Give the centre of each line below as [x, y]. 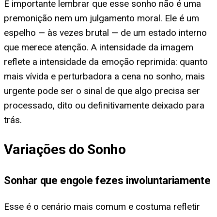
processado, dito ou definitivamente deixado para [104, 105]
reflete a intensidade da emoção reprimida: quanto [106, 62]
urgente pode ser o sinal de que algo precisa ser [102, 91]
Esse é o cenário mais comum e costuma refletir [102, 207]
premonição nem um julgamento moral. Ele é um [101, 18]
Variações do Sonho [65, 150]
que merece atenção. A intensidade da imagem [99, 47]
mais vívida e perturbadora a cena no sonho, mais [104, 76]
